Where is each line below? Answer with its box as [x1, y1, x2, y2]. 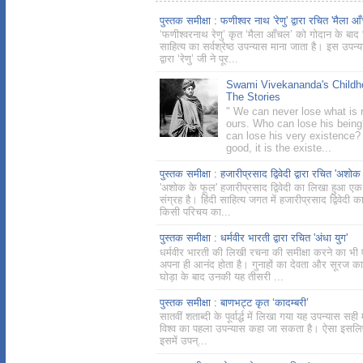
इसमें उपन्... [160, 335, 207, 348]
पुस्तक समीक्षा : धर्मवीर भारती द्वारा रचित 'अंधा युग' [160, 232, 348, 245]
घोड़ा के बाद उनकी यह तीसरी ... [160, 270, 284, 283]
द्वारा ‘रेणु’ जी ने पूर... [160, 53, 238, 66]
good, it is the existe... [226, 141, 332, 154]
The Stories [226, 91, 281, 104]
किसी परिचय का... [160, 206, 231, 219]
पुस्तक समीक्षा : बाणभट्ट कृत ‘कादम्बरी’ [160, 296, 309, 309]
